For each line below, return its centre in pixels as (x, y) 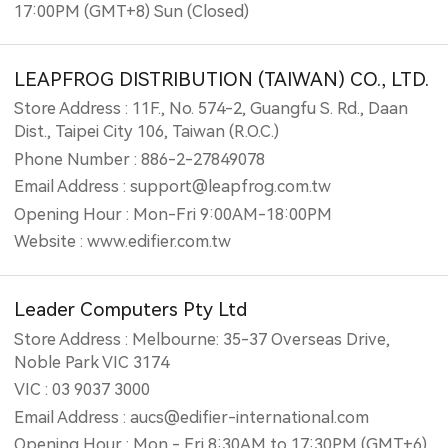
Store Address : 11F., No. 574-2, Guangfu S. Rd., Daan (211, 109)
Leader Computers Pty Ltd (131, 310)
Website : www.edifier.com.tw (123, 242)
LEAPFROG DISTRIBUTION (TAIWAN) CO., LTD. (222, 79)
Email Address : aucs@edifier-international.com (192, 417)
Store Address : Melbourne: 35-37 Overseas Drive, (202, 339)
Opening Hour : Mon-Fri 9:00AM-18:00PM (173, 214)
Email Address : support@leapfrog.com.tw (173, 187)
